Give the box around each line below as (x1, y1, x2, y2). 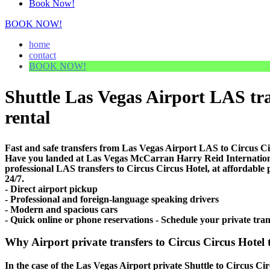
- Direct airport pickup (5, 183, 98, 194)
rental (5, 107, 50, 127)
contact (29, 49, 56, 60)
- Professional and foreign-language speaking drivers (5, 193, 219, 204)
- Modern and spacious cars (5, 204, 118, 215)
